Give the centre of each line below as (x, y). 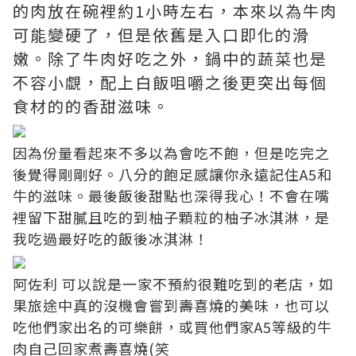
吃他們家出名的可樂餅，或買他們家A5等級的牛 (172, 327)
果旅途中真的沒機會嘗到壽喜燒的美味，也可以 (171, 306)
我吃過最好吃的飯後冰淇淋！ (111, 238)
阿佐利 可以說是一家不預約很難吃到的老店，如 (173, 284)
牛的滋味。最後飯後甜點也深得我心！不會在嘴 (171, 195)
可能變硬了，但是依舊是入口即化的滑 (161, 34)
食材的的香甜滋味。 (91, 106)
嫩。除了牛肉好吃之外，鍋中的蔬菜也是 (170, 58)
